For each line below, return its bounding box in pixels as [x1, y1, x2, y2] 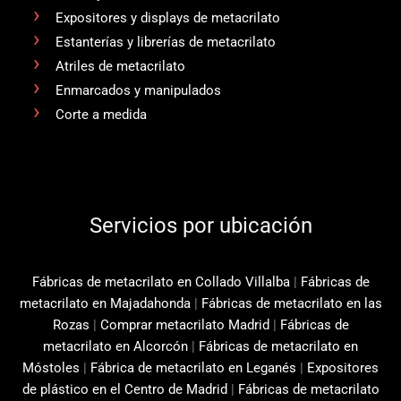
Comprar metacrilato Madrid [99, 316, 269, 333]
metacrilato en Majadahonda [19, 294, 191, 311]
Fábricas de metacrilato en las [200, 294, 382, 311]
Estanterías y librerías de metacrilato [55, 34, 276, 51]
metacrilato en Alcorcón [43, 337, 188, 354]
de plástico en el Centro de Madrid [21, 380, 227, 397]
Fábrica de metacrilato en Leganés [90, 359, 300, 376]
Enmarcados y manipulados [55, 82, 221, 99]
